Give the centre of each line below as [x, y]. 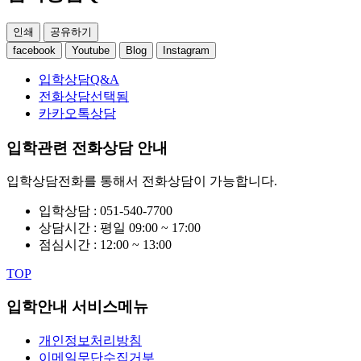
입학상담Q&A [79, 79]
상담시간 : [69, 228]
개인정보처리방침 [90, 340]
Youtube [91, 50]
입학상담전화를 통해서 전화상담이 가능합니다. [142, 181]
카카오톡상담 [77, 113]
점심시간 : [69, 245]
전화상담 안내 [120, 147]
